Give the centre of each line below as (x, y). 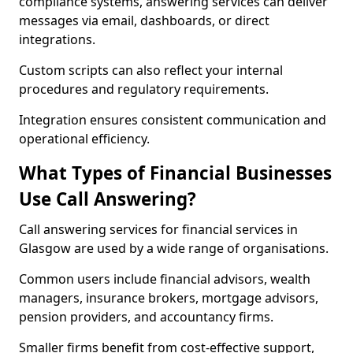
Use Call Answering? (108, 199)
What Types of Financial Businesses (175, 173)
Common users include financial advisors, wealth (165, 279)
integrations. (57, 39)
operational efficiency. (84, 139)
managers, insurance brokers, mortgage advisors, (169, 298)
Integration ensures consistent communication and (173, 120)
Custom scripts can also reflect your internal (151, 70)
